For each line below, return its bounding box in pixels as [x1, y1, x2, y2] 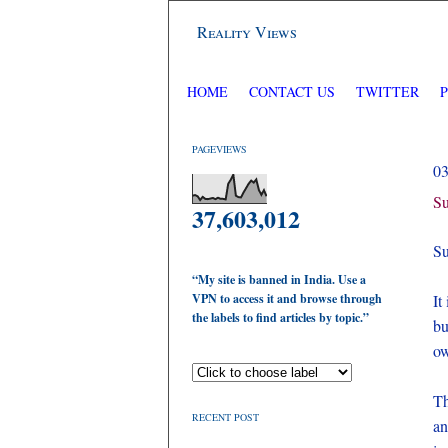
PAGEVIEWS [192, 142, 247, 156]
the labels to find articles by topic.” [192, 309, 369, 326]
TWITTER [356, 82, 423, 101]
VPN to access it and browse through [192, 290, 382, 307]
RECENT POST [192, 410, 259, 424]
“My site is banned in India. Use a [192, 271, 366, 288]
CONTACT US [249, 82, 335, 101]
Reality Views [197, 21, 297, 42]
